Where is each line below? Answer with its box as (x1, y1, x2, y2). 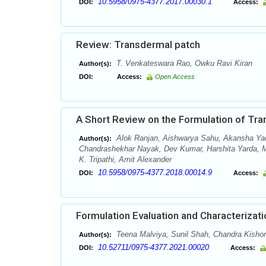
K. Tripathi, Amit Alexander (79, 155, 172, 164)
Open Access (155, 73, 195, 80)
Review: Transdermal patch (76, 39, 200, 50)
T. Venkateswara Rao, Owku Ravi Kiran (114, 59, 252, 68)
